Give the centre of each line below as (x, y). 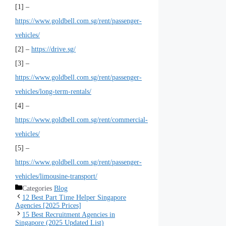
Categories (38, 189)
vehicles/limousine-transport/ (56, 177)
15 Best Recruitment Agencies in (69, 215)
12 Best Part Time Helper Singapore (74, 198)
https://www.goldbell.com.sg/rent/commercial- (81, 120)
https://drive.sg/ (53, 49)
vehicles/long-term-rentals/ (53, 92)
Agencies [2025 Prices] (48, 206)
